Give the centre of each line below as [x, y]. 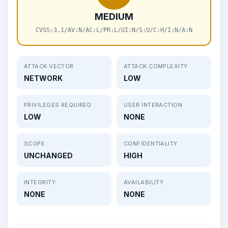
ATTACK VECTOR [49, 66]
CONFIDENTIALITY [151, 143]
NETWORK [43, 78]
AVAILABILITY [144, 182]
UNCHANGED [48, 155]
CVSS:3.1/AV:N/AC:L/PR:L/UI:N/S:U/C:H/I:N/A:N [114, 30]
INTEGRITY [40, 182]
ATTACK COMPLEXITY [156, 66]
